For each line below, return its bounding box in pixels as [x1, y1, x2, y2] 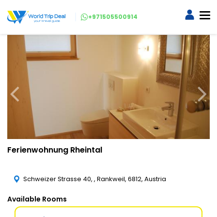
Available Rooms [7, 194, 67, 204]
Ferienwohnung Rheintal [7, 144, 102, 155]
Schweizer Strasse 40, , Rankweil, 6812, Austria [23, 174, 166, 184]
